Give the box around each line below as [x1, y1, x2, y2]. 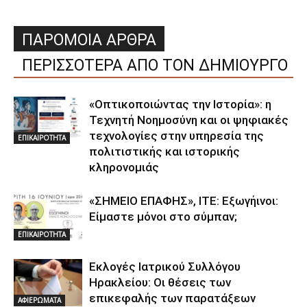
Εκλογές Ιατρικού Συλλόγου [89, 259, 241, 273]
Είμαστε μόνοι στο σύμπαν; [89, 209, 237, 223]
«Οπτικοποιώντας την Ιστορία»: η [89, 97, 271, 111]
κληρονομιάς [89, 160, 159, 174]
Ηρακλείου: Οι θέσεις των [89, 275, 231, 289]
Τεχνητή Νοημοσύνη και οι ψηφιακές [89, 112, 288, 127]
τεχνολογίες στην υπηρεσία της [89, 128, 264, 143]
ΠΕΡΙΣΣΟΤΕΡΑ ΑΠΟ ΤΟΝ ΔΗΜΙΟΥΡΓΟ [22, 56, 288, 75]
